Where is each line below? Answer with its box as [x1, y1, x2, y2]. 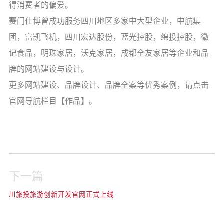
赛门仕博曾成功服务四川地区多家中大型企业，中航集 [8, 16, 201, 25]
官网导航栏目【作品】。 [8, 96, 97, 105]
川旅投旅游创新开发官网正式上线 [8, 190, 114, 198]
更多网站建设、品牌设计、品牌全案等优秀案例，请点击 [8, 80, 209, 89]
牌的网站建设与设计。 [8, 64, 89, 73]
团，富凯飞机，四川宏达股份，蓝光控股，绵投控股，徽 [8, 32, 209, 41]
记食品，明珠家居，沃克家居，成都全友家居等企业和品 [8, 48, 209, 57]
